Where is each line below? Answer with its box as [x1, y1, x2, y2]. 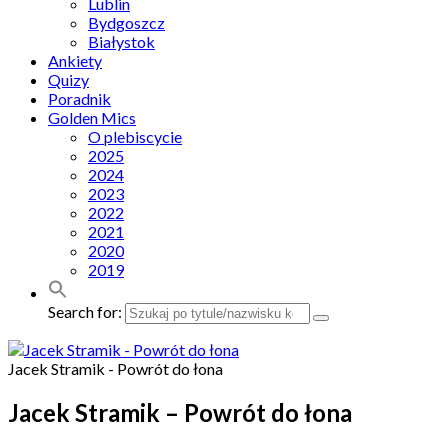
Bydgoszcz [88, 13, 165, 32]
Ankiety [48, 51, 102, 70]
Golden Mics [48, 108, 136, 127]
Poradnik [48, 89, 111, 108]
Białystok [88, 32, 155, 51]
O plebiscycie [88, 127, 182, 146]
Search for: [48, 302, 122, 321]
